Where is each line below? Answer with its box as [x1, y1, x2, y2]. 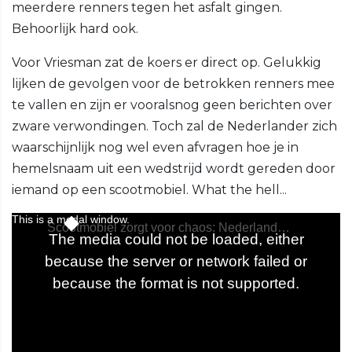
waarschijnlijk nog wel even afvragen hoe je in [12, 140, 299, 156]
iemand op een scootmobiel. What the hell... [12, 182, 287, 198]
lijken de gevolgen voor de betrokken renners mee [12, 76, 335, 92]
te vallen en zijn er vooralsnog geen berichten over [12, 97, 332, 113]
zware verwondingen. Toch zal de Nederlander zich [12, 119, 337, 134]
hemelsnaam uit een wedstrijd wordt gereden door [12, 161, 335, 177]
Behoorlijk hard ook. [12, 21, 138, 37]
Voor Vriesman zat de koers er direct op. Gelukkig [12, 55, 321, 71]
